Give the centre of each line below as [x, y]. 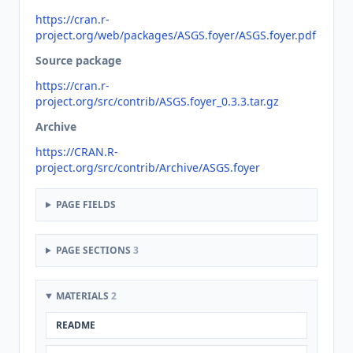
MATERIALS [83, 296]
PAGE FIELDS [85, 204]
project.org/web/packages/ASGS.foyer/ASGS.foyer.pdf [176, 35]
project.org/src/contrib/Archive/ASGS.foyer [148, 167]
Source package [78, 60]
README [76, 325]
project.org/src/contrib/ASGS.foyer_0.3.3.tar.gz [157, 101]
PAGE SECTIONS [94, 250]
